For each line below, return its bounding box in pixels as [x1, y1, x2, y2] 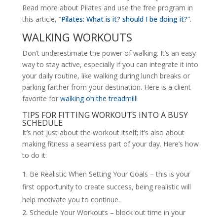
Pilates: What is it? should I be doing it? [61, 14, 187, 24]
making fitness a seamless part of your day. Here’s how [22, 139, 199, 149]
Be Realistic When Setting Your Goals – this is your [29, 169, 190, 179]
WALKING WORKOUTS [22, 30, 132, 45]
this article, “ [22, 14, 61, 24]
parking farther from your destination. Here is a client [22, 82, 191, 92]
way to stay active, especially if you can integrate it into [22, 60, 198, 70]
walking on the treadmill [60, 94, 136, 104]
